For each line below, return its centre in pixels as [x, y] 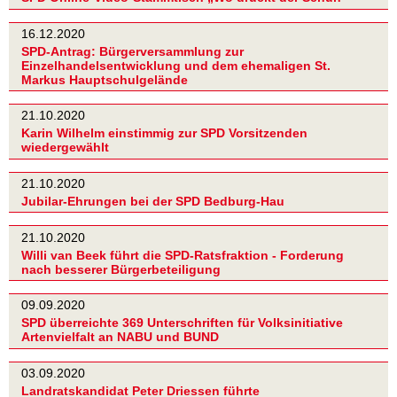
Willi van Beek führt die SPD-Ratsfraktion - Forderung [183, 255]
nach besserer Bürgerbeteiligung [121, 269]
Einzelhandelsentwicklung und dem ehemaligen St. [176, 66]
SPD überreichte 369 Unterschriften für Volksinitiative [182, 323]
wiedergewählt [65, 148]
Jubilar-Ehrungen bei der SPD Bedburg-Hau [153, 202]
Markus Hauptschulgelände [105, 80]
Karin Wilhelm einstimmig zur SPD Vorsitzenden [164, 133]
